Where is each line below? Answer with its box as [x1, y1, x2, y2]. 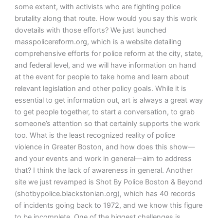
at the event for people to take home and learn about [14, 72, 189, 81]
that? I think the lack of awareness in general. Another [14, 165, 193, 175]
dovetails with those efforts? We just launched [14, 25, 166, 35]
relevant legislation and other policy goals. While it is [14, 84, 186, 93]
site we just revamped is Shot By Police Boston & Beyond [14, 177, 202, 186]
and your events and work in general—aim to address [14, 154, 192, 163]
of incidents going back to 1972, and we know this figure [14, 200, 202, 210]
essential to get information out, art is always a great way [14, 95, 203, 105]
